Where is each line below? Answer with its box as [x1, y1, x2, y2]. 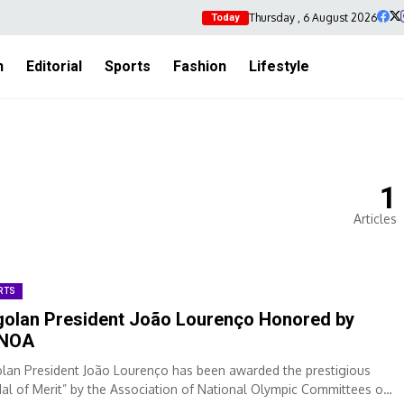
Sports [105, 58, 151, 75]
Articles [353, 211, 397, 226]
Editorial [26, 58, 82, 75]
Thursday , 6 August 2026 [249, 10, 377, 24]
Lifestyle [249, 58, 309, 75]
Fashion [173, 58, 226, 75]
